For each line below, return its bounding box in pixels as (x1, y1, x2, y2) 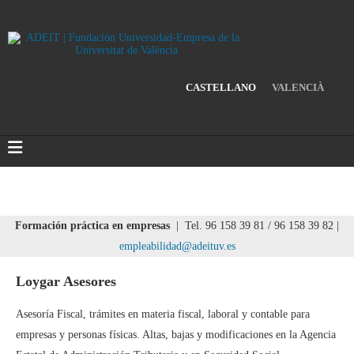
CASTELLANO (186, 81, 256, 93)
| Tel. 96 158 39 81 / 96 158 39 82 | (173, 219, 339, 232)
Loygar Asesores (16, 273, 116, 289)
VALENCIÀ (272, 81, 324, 93)
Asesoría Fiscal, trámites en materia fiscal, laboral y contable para (16, 307, 310, 320)
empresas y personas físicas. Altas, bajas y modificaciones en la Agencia (16, 328, 336, 341)
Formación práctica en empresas (15, 219, 170, 232)
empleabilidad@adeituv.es (119, 239, 235, 252)
